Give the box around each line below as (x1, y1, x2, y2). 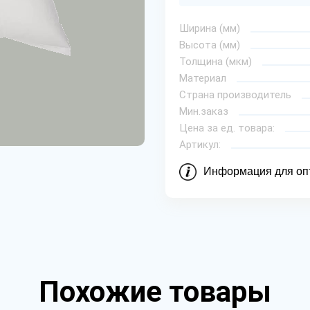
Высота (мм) (179, 38, 240, 51)
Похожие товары (39, 274, 271, 309)
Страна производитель (179, 88, 291, 101)
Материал (179, 71, 226, 84)
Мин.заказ (179, 104, 228, 118)
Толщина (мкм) (179, 55, 252, 68)
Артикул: (179, 138, 221, 151)
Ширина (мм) (179, 21, 240, 35)
